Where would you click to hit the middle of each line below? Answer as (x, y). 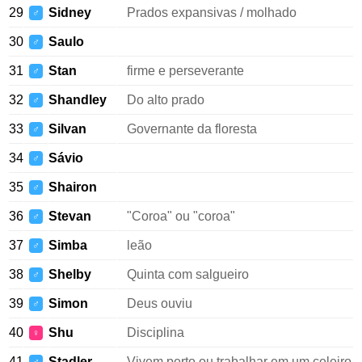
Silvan (67, 129)
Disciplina (156, 333)
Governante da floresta (192, 129)
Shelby (70, 274)
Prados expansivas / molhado (212, 13)
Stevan (70, 216)
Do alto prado (166, 100)
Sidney (70, 13)
